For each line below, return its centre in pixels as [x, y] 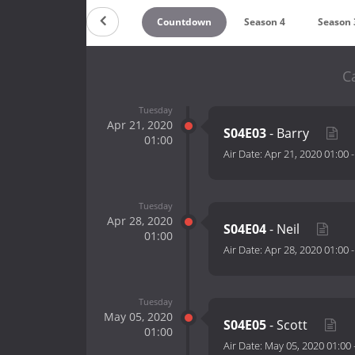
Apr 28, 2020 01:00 [307, 250]
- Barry [289, 134]
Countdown [184, 21]
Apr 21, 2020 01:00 [307, 154]
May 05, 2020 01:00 [308, 346]
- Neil [284, 229]
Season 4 [265, 21]
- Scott [288, 325]
